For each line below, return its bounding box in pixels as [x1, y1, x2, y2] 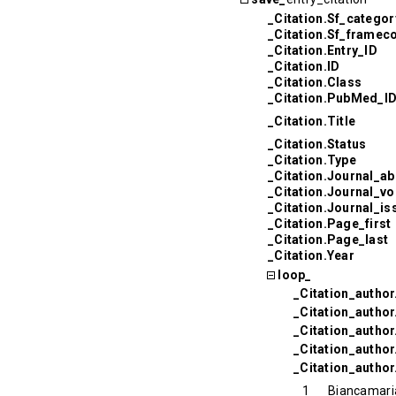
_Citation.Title [268, 113, 356, 128]
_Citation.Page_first [268, 216, 392, 231]
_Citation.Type [268, 152, 356, 167]
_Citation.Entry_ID [268, 42, 378, 57]
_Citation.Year [268, 247, 354, 263]
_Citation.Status [268, 136, 367, 151]
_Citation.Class [268, 74, 362, 89]
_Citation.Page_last [268, 232, 389, 247]
